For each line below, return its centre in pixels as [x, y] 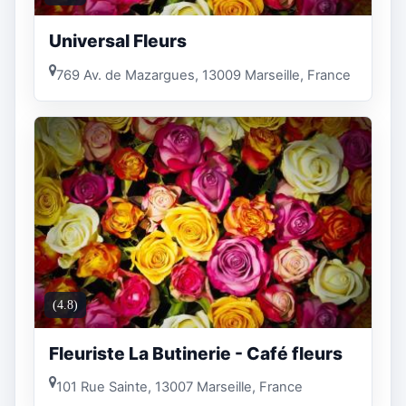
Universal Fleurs [118, 41]
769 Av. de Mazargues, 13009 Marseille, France [203, 75]
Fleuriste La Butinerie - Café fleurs [196, 353]
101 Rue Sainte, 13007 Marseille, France [179, 387]
